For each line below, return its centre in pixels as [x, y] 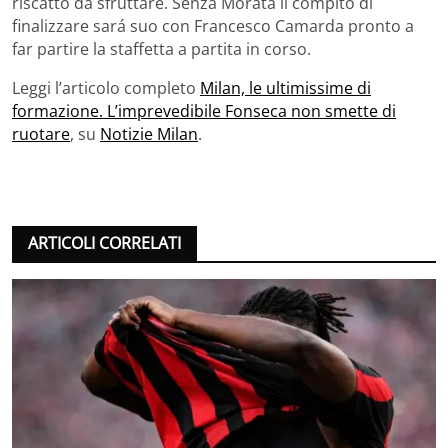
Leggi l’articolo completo [106, 87]
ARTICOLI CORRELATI [104, 242]
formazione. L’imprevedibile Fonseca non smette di [204, 110]
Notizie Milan [149, 133]
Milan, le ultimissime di [285, 87]
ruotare [41, 133]
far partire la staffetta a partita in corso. [161, 48]
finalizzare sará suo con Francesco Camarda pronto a [213, 25]
